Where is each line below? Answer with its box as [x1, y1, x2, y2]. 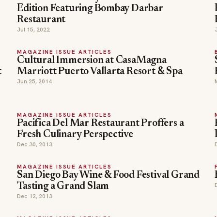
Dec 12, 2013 [17, 192, 53, 200]
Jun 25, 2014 [17, 77, 52, 85]
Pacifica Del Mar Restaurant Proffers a [17, 119, 184, 129]
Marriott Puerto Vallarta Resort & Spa [17, 67, 183, 77]
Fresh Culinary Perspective [17, 130, 133, 140]
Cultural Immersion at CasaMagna [17, 56, 167, 66]
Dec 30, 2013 [17, 140, 53, 148]
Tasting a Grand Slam [17, 182, 109, 192]
